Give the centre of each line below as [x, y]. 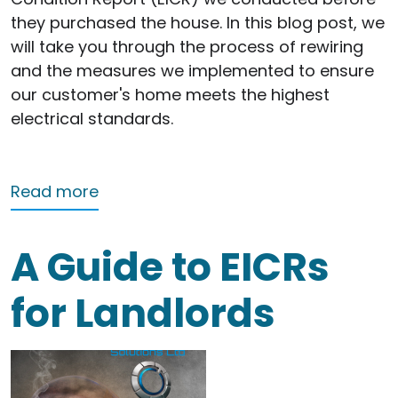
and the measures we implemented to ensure [192, 70]
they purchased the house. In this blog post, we [198, 22]
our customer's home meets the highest [170, 94]
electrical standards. [92, 118]
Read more [55, 191]
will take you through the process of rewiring [187, 46]
